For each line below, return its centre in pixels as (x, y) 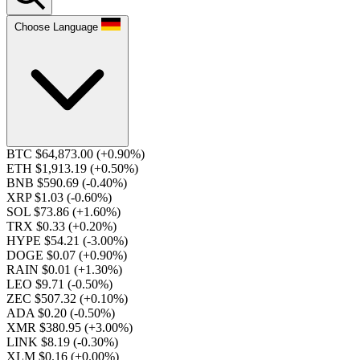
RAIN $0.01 (40, 270)
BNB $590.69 (44, 183)
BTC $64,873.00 (51, 154)
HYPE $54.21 (45, 241)
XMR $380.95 (45, 327)
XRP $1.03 (37, 197)
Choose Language (56, 27)
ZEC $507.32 (43, 299)
